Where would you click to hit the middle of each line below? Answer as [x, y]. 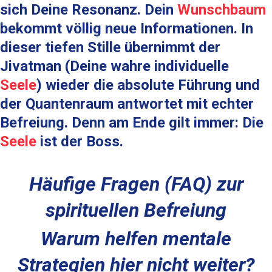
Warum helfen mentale [136, 239]
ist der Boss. [80, 141]
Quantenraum [70, 104]
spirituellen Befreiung [136, 210]
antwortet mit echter [184, 104]
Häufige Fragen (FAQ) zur [136, 184]
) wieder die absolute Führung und [148, 85]
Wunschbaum [222, 10]
